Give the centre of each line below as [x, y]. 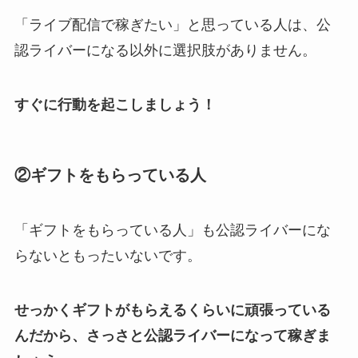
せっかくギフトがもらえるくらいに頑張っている [172, 310]
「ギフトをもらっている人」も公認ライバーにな [172, 231]
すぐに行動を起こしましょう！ [115, 104]
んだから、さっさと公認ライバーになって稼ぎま [172, 335]
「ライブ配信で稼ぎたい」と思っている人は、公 [172, 24]
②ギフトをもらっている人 [110, 175]
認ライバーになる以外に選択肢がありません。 [165, 50]
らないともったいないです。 [107, 256]
